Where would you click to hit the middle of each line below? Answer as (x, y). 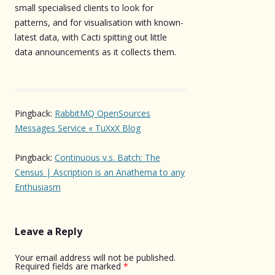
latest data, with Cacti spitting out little (91, 37)
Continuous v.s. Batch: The (107, 157)
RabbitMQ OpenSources (103, 113)
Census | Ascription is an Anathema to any (100, 172)
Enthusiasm (38, 187)
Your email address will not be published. (95, 257)
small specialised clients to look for (84, 7)
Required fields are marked (69, 266)
